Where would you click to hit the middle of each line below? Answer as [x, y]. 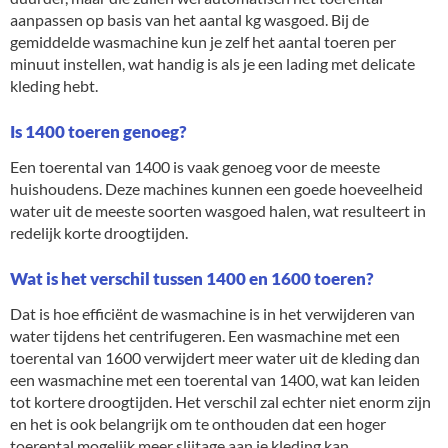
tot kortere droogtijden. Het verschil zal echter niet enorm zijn [220, 401]
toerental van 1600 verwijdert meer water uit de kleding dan [215, 357]
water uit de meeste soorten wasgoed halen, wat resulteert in [218, 210]
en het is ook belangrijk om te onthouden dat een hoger [198, 423]
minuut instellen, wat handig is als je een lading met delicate [212, 63]
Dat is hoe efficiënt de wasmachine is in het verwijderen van [212, 313]
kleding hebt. [54, 85]
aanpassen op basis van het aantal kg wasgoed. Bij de [189, 19]
